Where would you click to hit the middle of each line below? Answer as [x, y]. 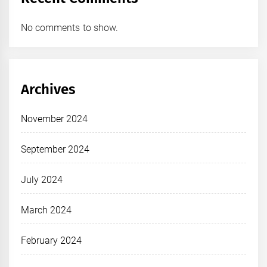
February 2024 [52, 240]
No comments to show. [69, 27]
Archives [48, 89]
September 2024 [55, 149]
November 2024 [55, 119]
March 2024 [46, 210]
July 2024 [42, 179]
